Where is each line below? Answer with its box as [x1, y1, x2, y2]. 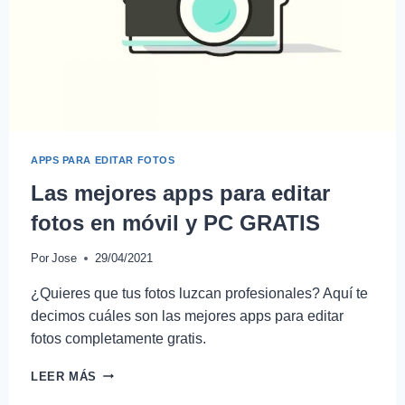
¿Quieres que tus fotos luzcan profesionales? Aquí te [31, 285, 368, 301]
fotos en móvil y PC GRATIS [31, 211, 320, 236]
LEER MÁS [31, 369, 98, 383]
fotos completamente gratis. [31, 330, 206, 346]
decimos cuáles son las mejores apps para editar [31, 307, 344, 324]
